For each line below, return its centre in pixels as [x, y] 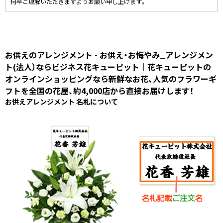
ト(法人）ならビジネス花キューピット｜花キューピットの [108, 67]
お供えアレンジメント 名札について [61, 102]
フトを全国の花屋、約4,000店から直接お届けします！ [99, 91]
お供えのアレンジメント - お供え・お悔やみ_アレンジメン [109, 55]
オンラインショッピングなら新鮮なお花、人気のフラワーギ [111, 79]
